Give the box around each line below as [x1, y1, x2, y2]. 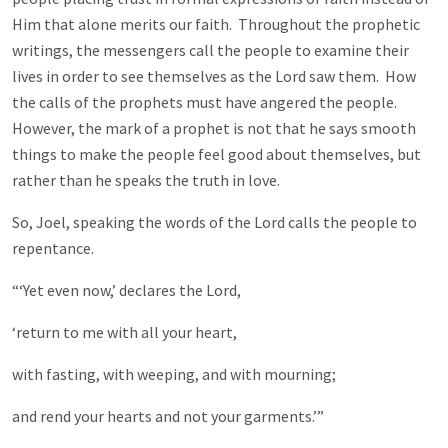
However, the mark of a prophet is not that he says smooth [12, 118, 416, 138]
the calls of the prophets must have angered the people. [12, 92, 400, 112]
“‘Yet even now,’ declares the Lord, [12, 280, 241, 300]
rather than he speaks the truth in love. [12, 170, 280, 190]
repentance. [12, 238, 94, 258]
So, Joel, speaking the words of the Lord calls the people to [12, 212, 417, 232]
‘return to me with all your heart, [12, 322, 237, 342]
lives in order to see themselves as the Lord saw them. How [12, 66, 416, 86]
